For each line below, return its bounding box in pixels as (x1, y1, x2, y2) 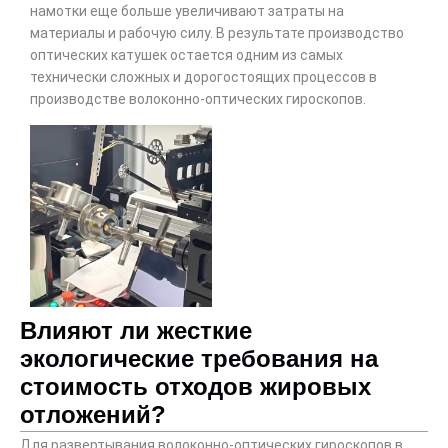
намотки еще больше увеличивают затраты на (30, 3, 344, 20)
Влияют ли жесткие (20, 316, 252, 344)
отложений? (20, 400, 166, 428)
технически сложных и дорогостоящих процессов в (30, 69, 377, 86)
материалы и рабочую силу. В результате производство (30, 25, 404, 42)
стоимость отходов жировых (20, 372, 371, 400)
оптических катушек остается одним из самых (30, 47, 343, 64)
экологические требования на (20, 344, 378, 372)
